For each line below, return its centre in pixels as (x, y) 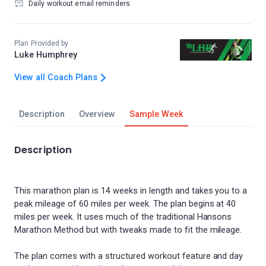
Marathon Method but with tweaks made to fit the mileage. (128, 230)
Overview (97, 114)
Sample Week (156, 114)
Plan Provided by (42, 43)
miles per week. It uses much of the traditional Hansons (123, 217)
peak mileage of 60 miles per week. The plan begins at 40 (125, 204)
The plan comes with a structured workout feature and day (129, 256)
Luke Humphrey (46, 55)
